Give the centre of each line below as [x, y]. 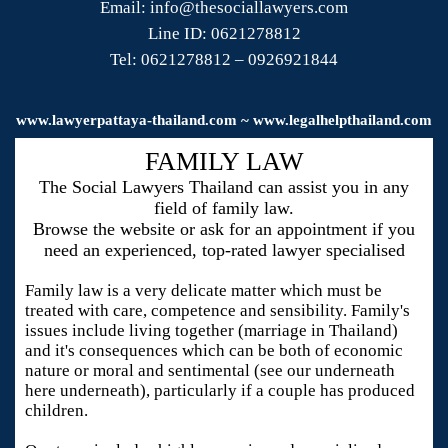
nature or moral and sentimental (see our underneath [210, 370]
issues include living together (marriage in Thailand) [212, 330]
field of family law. [224, 207]
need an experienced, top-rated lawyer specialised [224, 249]
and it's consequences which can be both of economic [214, 350]
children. [57, 410]
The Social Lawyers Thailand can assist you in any [224, 186]
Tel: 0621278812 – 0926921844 [224, 59]
